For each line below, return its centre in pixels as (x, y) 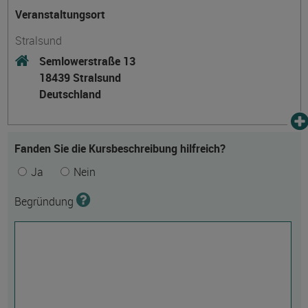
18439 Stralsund (80, 78)
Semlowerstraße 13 (87, 61)
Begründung (45, 201)
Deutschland (70, 94)
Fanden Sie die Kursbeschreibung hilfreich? (120, 148)
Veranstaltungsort (60, 14)
